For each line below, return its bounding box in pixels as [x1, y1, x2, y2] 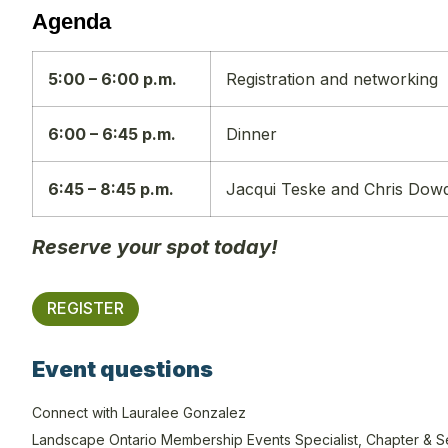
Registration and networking [226, 68, 438, 89]
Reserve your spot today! [32, 234, 278, 259]
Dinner [226, 123, 277, 144]
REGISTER [47, 297, 124, 318]
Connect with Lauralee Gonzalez [32, 403, 246, 421]
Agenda [32, 8, 111, 34]
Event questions [32, 355, 213, 382]
